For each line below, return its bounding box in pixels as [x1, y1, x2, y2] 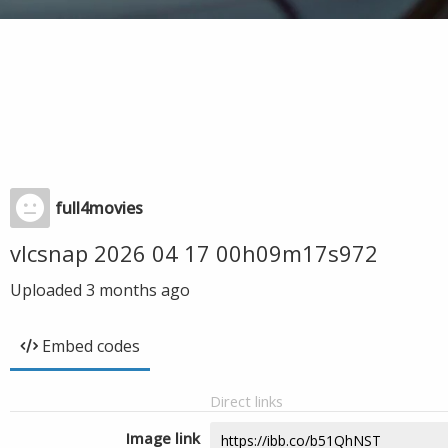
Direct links [210, 391, 283, 411]
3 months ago [86, 279, 190, 301]
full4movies [55, 197, 143, 219]
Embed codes [42, 335, 140, 357]
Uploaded [10, 279, 86, 301]
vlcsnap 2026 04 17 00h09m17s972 [10, 238, 378, 268]
